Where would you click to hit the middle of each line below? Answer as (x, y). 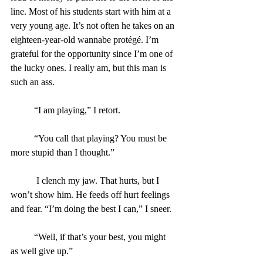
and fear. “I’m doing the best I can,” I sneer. (91, 208)
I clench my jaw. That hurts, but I (22, 180)
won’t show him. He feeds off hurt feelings (91, 194)
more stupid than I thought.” (63, 152)
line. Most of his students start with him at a (92, 11)
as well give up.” (42, 251)
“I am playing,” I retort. (77, 110)
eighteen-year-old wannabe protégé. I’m (86, 39)
